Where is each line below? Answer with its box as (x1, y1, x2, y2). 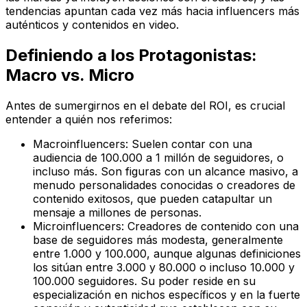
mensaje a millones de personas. (33, 205, 201, 219)
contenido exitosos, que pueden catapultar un (33, 191, 272, 206)
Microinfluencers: (33, 219, 124, 233)
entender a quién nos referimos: (5, 112, 172, 126)
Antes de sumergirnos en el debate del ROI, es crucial (5, 98, 285, 112)
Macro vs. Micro (5, 64, 134, 85)
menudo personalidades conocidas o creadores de (33, 177, 295, 192)
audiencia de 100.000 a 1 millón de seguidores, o (33, 150, 284, 164)
